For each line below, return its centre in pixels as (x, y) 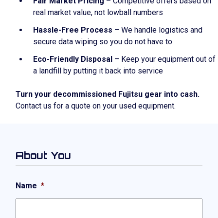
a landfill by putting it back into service (98, 71)
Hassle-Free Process (73, 30)
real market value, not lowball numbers (98, 12)
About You (43, 155)
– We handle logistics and (157, 30)
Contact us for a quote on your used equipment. (96, 106)
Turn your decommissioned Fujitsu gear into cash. (108, 94)
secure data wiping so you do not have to (103, 42)
